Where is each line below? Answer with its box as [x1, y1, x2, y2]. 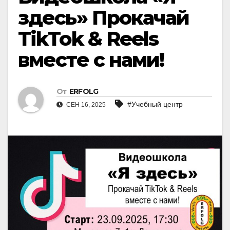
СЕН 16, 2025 [65, 101, 106, 109]
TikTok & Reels [18, 27, 159, 51]
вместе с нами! [18, 48, 164, 72]
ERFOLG [69, 87, 99, 97]
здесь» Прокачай [18, 6, 189, 30]
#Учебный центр [127, 100, 183, 109]
